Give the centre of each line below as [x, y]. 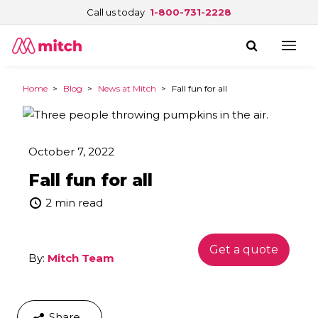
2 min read [73, 203]
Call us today [116, 12]
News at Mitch [127, 88]
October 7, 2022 [71, 152]
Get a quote [244, 250]
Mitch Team [81, 258]
